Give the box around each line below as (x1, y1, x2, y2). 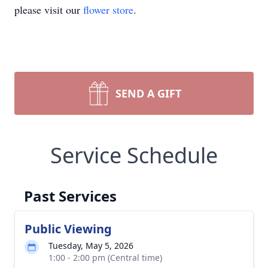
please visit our (14, 2, 83, 17)
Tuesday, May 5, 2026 (48, 240, 133, 251)
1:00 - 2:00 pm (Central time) (48, 252, 162, 263)
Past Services (24, 186, 117, 206)
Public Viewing (25, 221, 112, 237)
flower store (83, 2, 133, 17)
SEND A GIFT (115, 86, 181, 100)
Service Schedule (50, 141, 218, 170)
